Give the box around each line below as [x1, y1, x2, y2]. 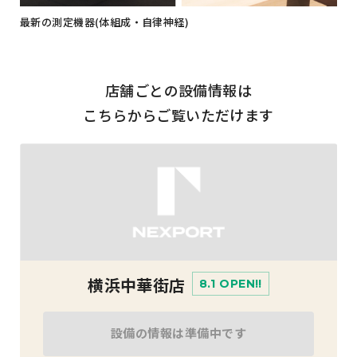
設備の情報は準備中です [111, 324, 246, 342]
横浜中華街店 [88, 273, 186, 297]
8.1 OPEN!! [198, 277, 262, 292]
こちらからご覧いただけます [83, 104, 274, 125]
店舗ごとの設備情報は [104, 79, 253, 100]
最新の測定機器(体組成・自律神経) [20, 14, 190, 29]
